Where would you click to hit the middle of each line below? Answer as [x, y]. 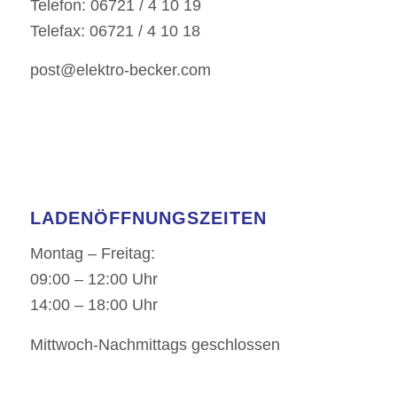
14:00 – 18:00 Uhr [93, 305]
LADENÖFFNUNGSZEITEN [148, 218]
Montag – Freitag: [92, 254]
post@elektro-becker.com [120, 70]
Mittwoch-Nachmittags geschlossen [155, 344]
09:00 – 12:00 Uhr [93, 280]
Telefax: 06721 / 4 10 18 [115, 31]
